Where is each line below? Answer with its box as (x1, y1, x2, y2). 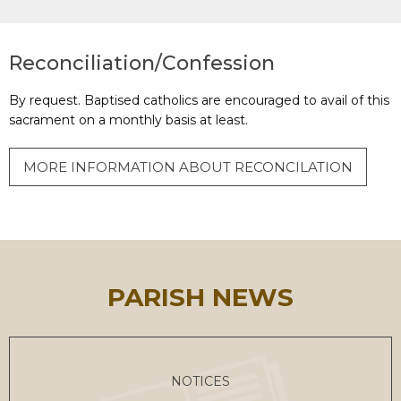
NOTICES (171, 372, 230, 389)
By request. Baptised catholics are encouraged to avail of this (9, 92, 389, 108)
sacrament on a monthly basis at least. (9, 112, 248, 128)
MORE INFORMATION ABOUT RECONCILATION (23, 158, 353, 175)
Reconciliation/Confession (9, 51, 275, 75)
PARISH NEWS (107, 281, 294, 312)
